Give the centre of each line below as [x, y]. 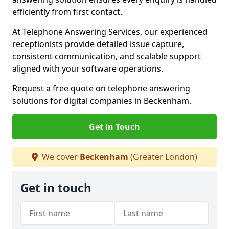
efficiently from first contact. [67, 12]
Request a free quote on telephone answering [101, 88]
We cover [60, 157]
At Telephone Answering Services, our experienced [110, 32]
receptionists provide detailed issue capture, [98, 44]
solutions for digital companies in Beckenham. [102, 101]
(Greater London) [163, 157]
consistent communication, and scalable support [107, 56]
